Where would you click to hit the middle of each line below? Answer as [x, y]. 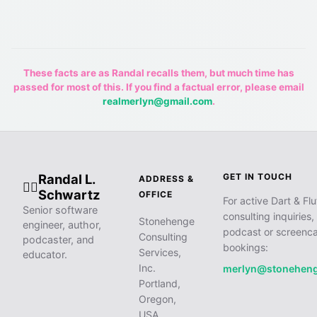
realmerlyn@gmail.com [157, 102]
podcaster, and [58, 240]
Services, [160, 253]
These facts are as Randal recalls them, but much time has [158, 73]
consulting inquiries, [269, 217]
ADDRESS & [166, 179]
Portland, [160, 284]
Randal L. [67, 179]
